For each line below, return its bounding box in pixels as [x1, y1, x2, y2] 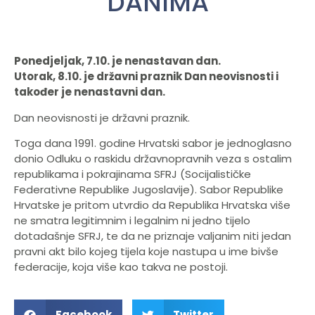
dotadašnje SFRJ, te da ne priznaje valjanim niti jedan [14, 229, 291, 244]
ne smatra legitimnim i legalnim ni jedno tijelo [14, 213, 250, 229]
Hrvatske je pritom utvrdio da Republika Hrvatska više [14, 198, 290, 213]
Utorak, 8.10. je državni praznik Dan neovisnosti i [14, 69, 278, 84]
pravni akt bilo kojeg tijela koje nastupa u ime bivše [14, 244, 278, 259]
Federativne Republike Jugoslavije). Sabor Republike [14, 182, 283, 198]
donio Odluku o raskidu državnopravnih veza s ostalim [14, 151, 292, 167]
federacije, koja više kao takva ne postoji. [14, 259, 228, 275]
